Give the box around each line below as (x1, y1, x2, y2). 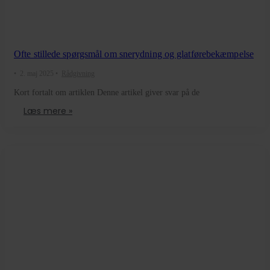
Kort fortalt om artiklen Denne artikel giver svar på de (14, 87, 199, 97)
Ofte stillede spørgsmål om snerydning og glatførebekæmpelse (14, 48, 254, 59)
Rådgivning (61, 69, 95, 78)
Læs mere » (24, 104, 72, 117)
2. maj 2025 (20, 69, 54, 78)
